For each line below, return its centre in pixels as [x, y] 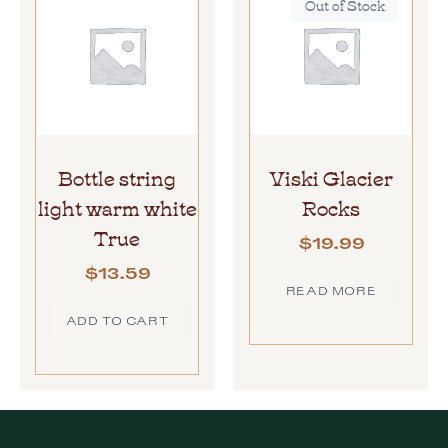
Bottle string [117, 177]
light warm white [117, 207]
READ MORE [331, 291]
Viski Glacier [331, 177]
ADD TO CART [117, 321]
